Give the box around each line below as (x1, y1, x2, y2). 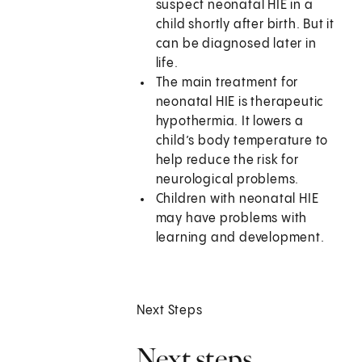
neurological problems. (155, 173, 300, 187)
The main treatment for (155, 76, 299, 90)
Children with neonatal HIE (155, 192, 319, 207)
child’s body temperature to (155, 134, 329, 149)
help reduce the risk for (155, 154, 299, 168)
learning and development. (155, 231, 325, 246)
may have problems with (155, 212, 308, 226)
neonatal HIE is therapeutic (155, 95, 325, 110)
